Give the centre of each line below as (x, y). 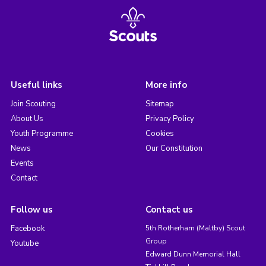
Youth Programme (42, 133)
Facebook (27, 228)
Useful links (36, 85)
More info (166, 85)
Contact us (169, 209)
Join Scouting (33, 104)
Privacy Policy (170, 118)
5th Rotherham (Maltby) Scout (195, 228)
